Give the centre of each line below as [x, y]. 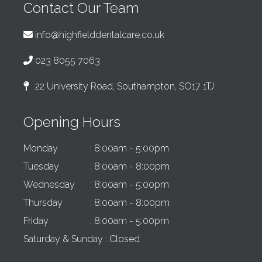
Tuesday [41, 167]
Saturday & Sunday [63, 239]
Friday [36, 221]
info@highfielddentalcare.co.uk [100, 35]
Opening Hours [72, 122]
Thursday [43, 203]
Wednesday [49, 185]
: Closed [121, 239]
